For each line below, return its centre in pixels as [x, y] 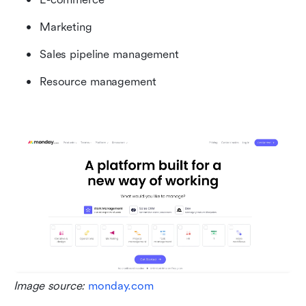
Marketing [66, 27]
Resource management [98, 82]
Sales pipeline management [109, 55]
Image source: [51, 286]
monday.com [121, 286]
